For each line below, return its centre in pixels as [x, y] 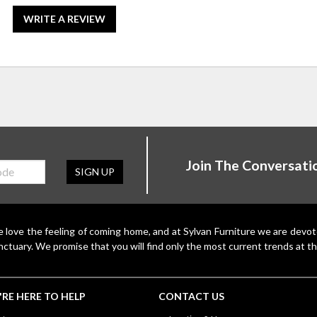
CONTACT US [191, 296]
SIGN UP [94, 172]
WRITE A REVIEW [64, 19]
